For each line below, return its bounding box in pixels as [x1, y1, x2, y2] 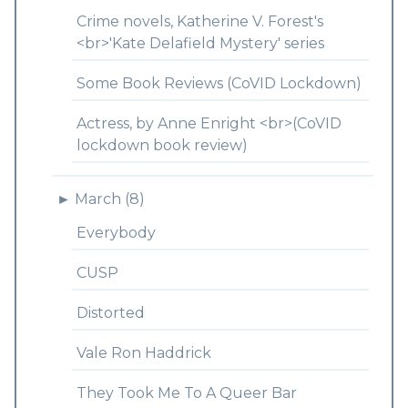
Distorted [76, 304, 145, 321]
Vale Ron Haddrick [76, 344, 211, 362]
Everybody [76, 224, 156, 241]
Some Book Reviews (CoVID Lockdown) [76, 75, 362, 92]
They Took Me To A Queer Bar [76, 384, 297, 402]
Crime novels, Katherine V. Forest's [76, 13, 323, 30]
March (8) [74, 190, 145, 208]
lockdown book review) [76, 137, 248, 154]
